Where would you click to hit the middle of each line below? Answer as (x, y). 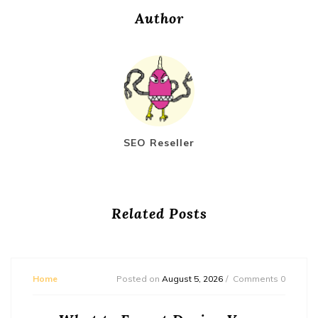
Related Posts (159, 213)
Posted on (139, 278)
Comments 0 (259, 278)
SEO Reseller (159, 142)
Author (159, 18)
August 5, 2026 (192, 278)
